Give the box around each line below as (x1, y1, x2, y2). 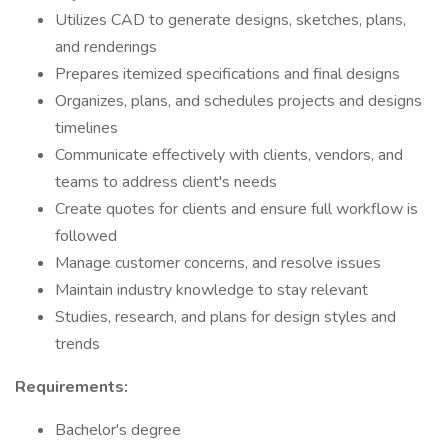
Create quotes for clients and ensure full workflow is (55, 198, 418, 220)
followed (55, 225, 117, 247)
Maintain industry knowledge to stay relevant (55, 279, 368, 301)
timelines (55, 117, 118, 139)
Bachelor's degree (55, 419, 181, 441)
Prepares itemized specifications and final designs (55, 63, 400, 85)
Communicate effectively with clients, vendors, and (55, 144, 403, 166)
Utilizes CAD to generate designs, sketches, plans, (55, 9, 406, 31)
